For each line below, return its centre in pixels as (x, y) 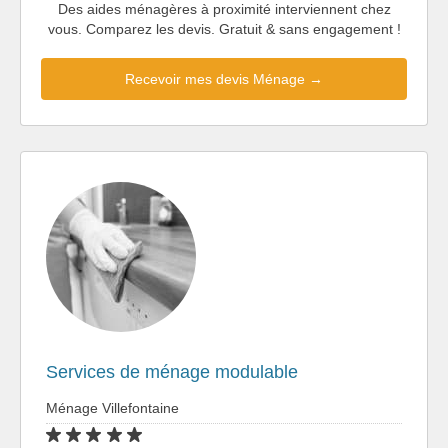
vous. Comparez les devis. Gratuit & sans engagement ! (224, 28)
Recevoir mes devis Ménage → (224, 78)
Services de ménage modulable (172, 371)
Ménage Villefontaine (112, 407)
